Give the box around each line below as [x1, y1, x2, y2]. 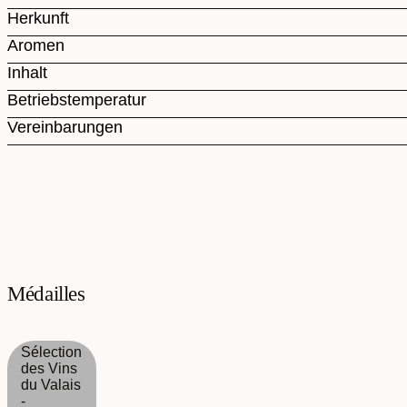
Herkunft [7, 9, 69, 28]
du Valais [21, 377, 81, 393]
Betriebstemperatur [7, 91, 146, 110]
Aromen [7, 36, 65, 55]
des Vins [21, 361, 77, 377]
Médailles [7, 283, 85, 306]
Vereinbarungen [7, 118, 123, 137]
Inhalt [7, 64, 47, 83]
